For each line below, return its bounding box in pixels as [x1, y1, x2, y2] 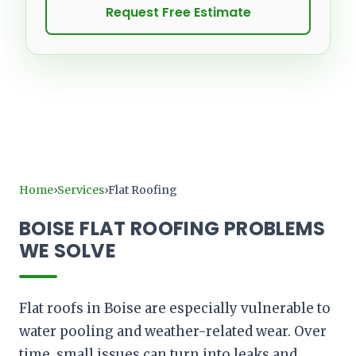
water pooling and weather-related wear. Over [19, 322, 327, 340]
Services [57, 182, 104, 197]
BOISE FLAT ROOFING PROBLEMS [19, 215, 326, 242]
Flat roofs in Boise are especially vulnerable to [19, 299, 331, 317]
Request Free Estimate [105, 2, 251, 21]
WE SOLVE [19, 237, 116, 264]
